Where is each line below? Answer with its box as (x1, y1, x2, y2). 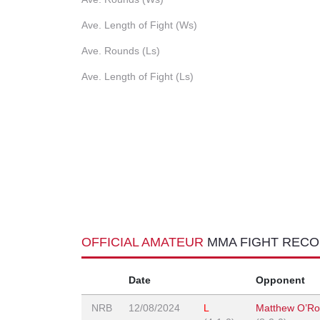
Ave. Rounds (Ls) (81, 45, 160, 57)
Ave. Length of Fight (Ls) (81, 71, 194, 83)
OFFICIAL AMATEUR (81, 235, 207, 250)
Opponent (256, 274, 305, 286)
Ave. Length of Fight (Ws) (81, 19, 197, 31)
